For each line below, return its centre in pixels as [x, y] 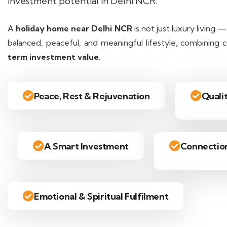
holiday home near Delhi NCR [74, 28]
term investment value [53, 57]
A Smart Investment [86, 146]
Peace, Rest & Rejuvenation [92, 96]
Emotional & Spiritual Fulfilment [101, 196]
